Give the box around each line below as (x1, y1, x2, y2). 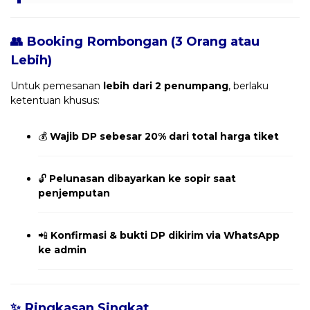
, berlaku (228, 80, 268, 93)
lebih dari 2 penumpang (103, 80, 228, 93)
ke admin (38, 244, 86, 257)
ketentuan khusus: (10, 94, 100, 107)
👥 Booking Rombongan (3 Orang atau (10, 33, 259, 50)
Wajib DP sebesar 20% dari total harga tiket (50, 130, 279, 143)
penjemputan (38, 187, 110, 200)
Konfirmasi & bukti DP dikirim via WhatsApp (51, 229, 280, 242)
